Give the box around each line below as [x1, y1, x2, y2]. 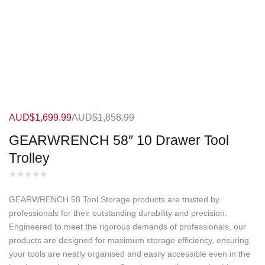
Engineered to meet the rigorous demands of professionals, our [9, 221, 246, 231]
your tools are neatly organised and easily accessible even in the [9, 248, 250, 258]
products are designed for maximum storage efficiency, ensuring [9, 235, 249, 245]
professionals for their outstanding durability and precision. [9, 208, 227, 218]
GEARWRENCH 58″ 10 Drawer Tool [9, 132, 229, 148]
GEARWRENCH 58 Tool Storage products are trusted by [9, 194, 219, 204]
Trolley [9, 150, 50, 166]
